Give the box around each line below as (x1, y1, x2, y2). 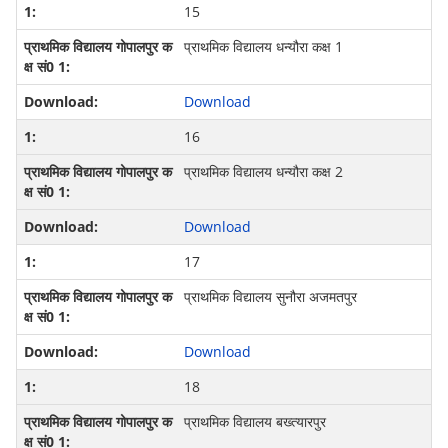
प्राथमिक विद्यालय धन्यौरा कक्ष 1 (183, 37, 343, 57)
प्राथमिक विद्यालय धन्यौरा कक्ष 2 (183, 162, 343, 182)
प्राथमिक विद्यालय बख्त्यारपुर (183, 412, 326, 432)
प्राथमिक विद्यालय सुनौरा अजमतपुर (183, 287, 357, 307)
